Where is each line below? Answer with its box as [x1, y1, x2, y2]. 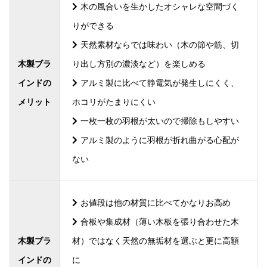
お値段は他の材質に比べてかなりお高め [80, 197, 231, 207]
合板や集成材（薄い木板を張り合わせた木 [80, 216, 240, 226]
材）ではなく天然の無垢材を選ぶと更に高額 [72, 235, 239, 246]
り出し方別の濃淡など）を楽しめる [72, 58, 206, 69]
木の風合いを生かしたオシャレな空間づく [80, 1, 240, 11]
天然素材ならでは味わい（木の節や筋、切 [80, 39, 240, 49]
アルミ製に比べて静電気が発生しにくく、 [80, 77, 240, 88]
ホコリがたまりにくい [72, 97, 156, 107]
